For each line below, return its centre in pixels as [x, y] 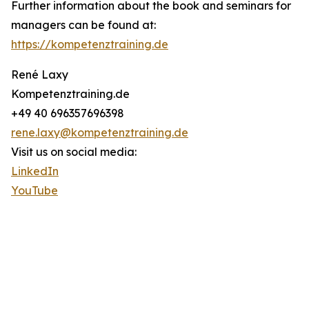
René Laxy [40, 75]
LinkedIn [35, 171]
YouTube [34, 191]
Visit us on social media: [74, 152]
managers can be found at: [83, 25]
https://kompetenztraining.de [90, 44]
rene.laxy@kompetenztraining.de [100, 133]
